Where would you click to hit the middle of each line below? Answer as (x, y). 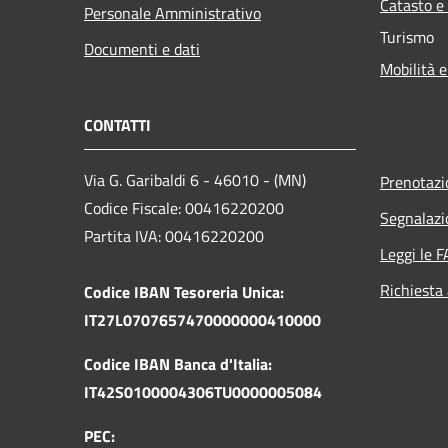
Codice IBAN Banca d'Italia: (178, 363)
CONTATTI (117, 124)
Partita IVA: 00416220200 (174, 235)
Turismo (407, 36)
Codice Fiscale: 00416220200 (184, 207)
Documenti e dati (142, 48)
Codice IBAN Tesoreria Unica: (184, 291)
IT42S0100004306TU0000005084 (203, 391)
